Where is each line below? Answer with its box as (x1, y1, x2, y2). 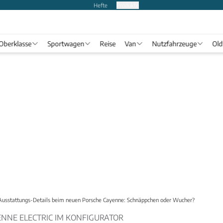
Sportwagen (47, 39, 84, 48)
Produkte (116, 1, 139, 8)
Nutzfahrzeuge (152, 39, 197, 48)
